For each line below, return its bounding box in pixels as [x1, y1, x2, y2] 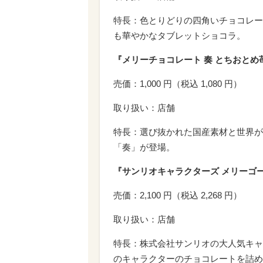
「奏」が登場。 [113, 141, 175, 152]
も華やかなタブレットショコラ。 [113, 30, 245, 41]
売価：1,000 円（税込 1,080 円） [113, 78, 242, 89]
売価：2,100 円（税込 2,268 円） [113, 190, 242, 200]
